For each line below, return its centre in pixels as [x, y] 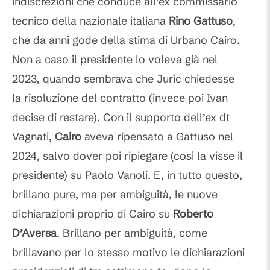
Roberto [193, 214]
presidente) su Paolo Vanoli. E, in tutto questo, [127, 175]
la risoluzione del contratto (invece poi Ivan [120, 98]
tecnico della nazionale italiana [90, 21]
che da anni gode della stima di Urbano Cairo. [126, 40]
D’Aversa [34, 233]
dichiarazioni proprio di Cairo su [93, 214]
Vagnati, [33, 137]
